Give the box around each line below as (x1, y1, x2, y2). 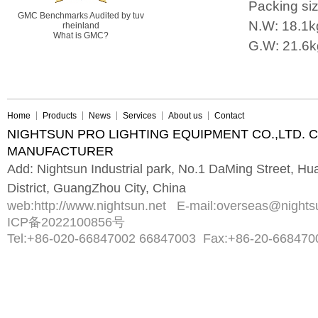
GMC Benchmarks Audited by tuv (18, 11, 144, 21)
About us (168, 111, 202, 121)
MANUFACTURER (7, 144, 114, 158)
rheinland (62, 21, 99, 31)
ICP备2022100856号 (7, 215, 125, 229)
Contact (214, 111, 244, 121)
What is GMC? (53, 31, 109, 40)
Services (123, 111, 156, 121)
